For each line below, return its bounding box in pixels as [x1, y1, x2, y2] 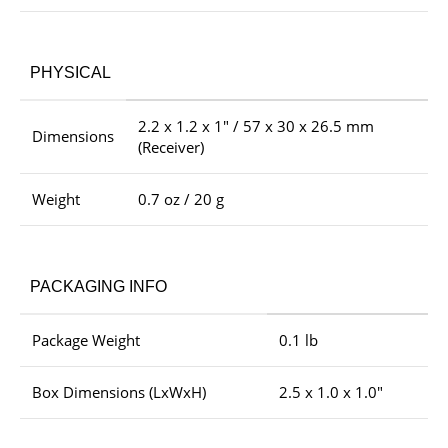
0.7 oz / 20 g [138, 189, 224, 210]
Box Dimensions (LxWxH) [32, 382, 206, 403]
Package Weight [32, 330, 140, 351]
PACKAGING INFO [30, 278, 167, 296]
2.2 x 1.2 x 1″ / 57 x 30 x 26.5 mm [138, 116, 374, 137]
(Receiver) [138, 137, 204, 158]
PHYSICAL [30, 64, 111, 82]
